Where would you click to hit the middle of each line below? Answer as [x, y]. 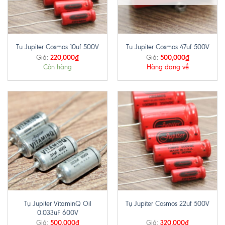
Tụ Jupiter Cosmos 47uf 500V [167, 47]
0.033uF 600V [58, 212]
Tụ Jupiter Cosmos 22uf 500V [167, 204]
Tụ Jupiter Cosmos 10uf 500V [58, 47]
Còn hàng [58, 67]
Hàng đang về [167, 67]
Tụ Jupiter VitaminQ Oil [58, 203]
